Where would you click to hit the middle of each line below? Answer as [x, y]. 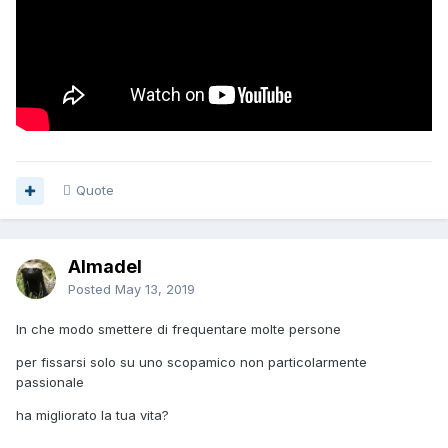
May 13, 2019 [155, 289]
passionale [50, 382]
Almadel [105, 267]
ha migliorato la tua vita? [92, 415]
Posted [91, 289]
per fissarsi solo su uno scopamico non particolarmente [191, 362]
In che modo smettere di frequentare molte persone [178, 329]
